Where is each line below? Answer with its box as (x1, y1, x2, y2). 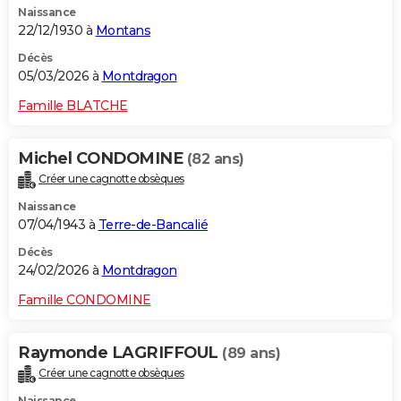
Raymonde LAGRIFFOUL (18, 343, 222, 363)
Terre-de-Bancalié (98, 217, 208, 234)
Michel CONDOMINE (18, 149, 187, 169)
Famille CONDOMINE (18, 292, 151, 309)
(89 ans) (222, 345, 280, 363)
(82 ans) (186, 150, 244, 168)
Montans (95, 22, 150, 39)
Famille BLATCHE (18, 98, 128, 115)
